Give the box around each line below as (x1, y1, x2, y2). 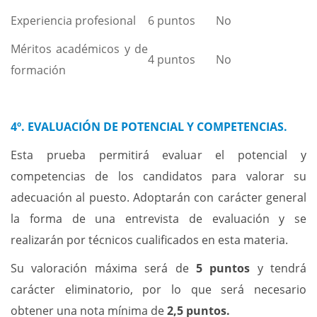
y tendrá (257, 260, 306, 276)
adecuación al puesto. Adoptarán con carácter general (11, 190, 306, 205)
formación (11, 62, 66, 78)
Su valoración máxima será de (11, 260, 196, 276)
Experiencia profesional (11, 13, 136, 28)
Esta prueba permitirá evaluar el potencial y (11, 147, 306, 163)
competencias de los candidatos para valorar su (11, 168, 306, 184)
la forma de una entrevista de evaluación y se (11, 211, 306, 226)
